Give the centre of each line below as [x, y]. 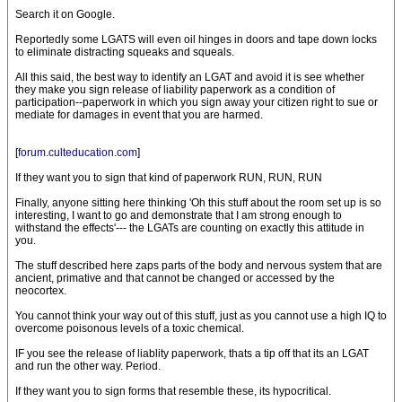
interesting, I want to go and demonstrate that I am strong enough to [179, 215]
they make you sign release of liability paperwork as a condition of [175, 90]
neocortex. [41, 291]
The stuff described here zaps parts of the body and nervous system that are [199, 266]
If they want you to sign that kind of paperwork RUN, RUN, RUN [169, 178]
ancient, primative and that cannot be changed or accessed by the [175, 278]
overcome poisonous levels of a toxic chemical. [130, 328]
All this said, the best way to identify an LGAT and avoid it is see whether [190, 77]
